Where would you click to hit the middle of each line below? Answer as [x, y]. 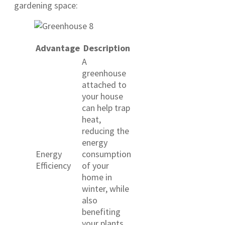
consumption [106, 154]
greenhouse [104, 73]
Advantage [58, 48]
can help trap [106, 108]
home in [97, 177]
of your [95, 166]
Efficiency [53, 166]
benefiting [101, 212]
